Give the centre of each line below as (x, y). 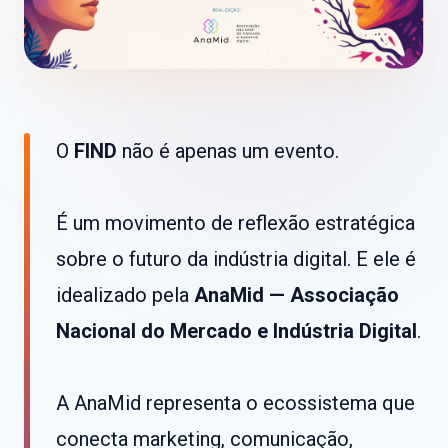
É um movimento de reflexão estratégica (235, 223)
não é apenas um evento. (228, 151)
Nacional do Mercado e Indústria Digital (236, 331)
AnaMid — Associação (296, 295)
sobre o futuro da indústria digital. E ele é (236, 259)
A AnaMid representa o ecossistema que (235, 403)
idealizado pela (125, 295)
